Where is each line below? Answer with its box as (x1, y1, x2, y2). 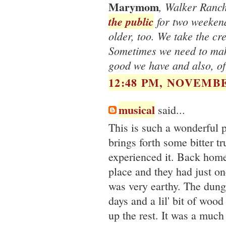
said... (155, 102, 185, 118)
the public (108, 13, 154, 29)
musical (119, 101, 155, 119)
